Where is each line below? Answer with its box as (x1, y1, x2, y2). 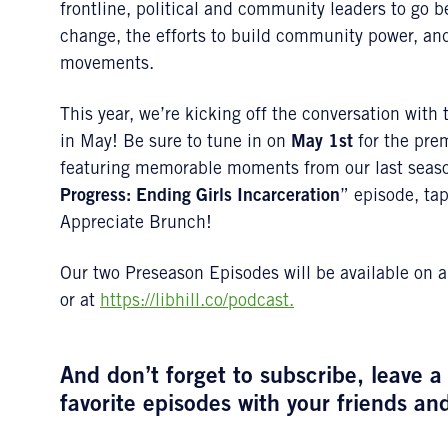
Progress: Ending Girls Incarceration (60, 188, 340, 206)
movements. (60, 56, 154, 74)
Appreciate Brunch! (60, 215, 212, 233)
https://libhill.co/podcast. (100, 293, 294, 311)
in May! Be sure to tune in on (60, 134, 291, 152)
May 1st (291, 134, 353, 152)
